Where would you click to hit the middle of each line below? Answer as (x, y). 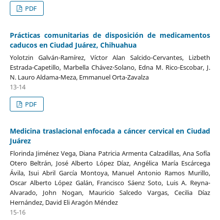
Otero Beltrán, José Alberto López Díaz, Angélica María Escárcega (110, 163)
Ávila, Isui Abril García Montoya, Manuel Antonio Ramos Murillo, (110, 173)
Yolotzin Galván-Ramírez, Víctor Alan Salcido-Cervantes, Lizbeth (110, 57)
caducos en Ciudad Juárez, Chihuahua (73, 45)
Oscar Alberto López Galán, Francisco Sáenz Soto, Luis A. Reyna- (110, 182)
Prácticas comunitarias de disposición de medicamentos (110, 35)
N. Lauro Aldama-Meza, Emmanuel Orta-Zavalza (79, 77)
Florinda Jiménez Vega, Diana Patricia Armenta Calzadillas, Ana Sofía (110, 153)
